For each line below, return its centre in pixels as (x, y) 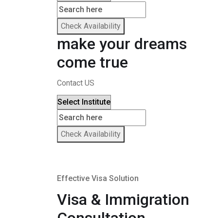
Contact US (76, 83)
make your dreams (122, 44)
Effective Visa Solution (98, 178)
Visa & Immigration (123, 200)
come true (92, 62)
